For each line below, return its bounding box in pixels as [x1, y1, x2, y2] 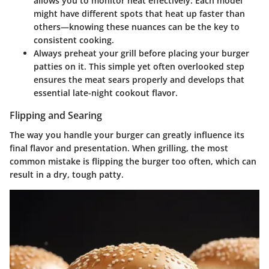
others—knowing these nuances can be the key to [34, 21, 240, 33]
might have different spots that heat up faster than [34, 8, 245, 20]
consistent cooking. [34, 34, 114, 46]
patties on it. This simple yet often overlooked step [34, 61, 244, 73]
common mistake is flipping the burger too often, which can [10, 155, 256, 167]
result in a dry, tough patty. [10, 168, 124, 180]
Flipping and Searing [10, 109, 102, 122]
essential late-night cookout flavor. [34, 87, 178, 99]
